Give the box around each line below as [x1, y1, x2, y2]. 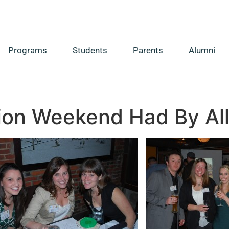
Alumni [189, 45, 216, 56]
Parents [133, 45, 164, 56]
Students [73, 45, 108, 56]
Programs [8, 45, 48, 56]
